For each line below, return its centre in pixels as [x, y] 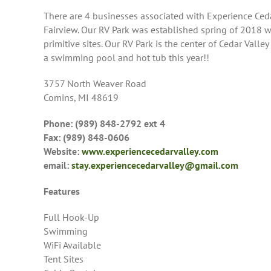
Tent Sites [64, 259]
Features [62, 191]
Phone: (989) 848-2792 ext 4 [104, 124]
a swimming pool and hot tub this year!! [126, 58]
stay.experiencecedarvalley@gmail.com [155, 165]
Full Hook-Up [71, 217]
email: [57, 165]
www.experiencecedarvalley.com [150, 152]
